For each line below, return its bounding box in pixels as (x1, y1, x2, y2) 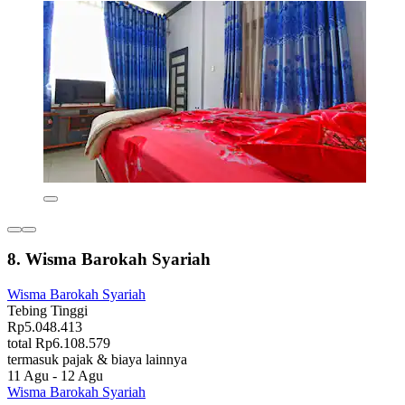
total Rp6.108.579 (7, 335, 110, 352)
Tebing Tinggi (7, 303, 88, 319)
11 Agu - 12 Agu (7, 368, 103, 384)
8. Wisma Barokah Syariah (7, 250, 211, 269)
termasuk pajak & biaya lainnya (7, 352, 187, 368)
